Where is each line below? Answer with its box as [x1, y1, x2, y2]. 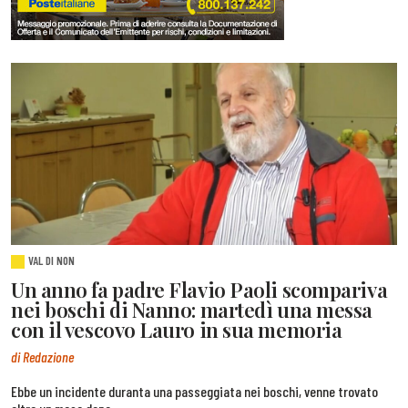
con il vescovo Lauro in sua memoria [11, 316, 342, 344]
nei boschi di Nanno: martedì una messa [11, 296, 372, 324]
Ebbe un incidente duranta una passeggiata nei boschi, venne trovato [11, 382, 378, 400]
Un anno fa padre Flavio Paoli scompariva [11, 276, 388, 304]
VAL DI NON [28, 253, 76, 269]
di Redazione [11, 347, 74, 365]
